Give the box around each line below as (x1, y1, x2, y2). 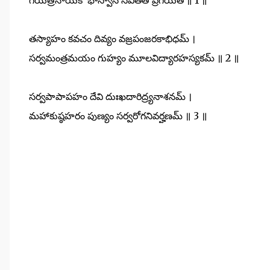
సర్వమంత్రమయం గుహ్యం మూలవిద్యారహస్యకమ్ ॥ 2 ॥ (29, 51, 239, 64)
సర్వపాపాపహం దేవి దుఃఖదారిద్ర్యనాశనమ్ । (29, 90, 192, 102)
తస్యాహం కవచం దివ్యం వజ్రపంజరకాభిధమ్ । (29, 32, 195, 45)
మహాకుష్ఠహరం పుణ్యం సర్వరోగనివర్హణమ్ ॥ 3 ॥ (29, 109, 207, 122)
